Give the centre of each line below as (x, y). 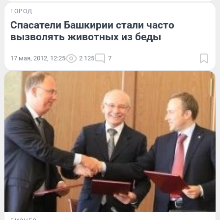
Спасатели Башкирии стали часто (92, 25)
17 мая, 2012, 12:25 (38, 58)
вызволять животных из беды (86, 37)
